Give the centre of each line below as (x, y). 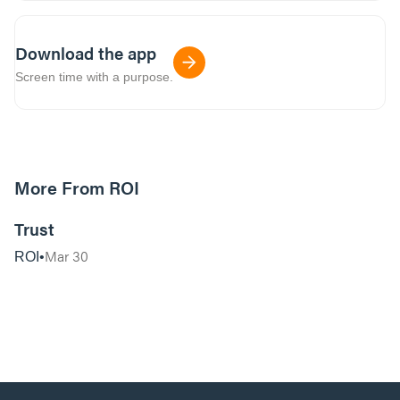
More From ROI (77, 187)
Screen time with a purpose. (94, 76)
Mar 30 (67, 256)
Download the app (86, 53)
